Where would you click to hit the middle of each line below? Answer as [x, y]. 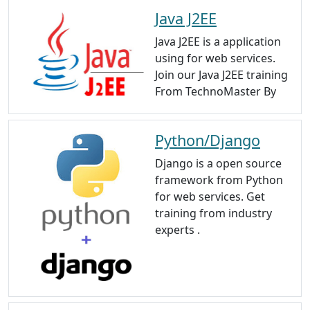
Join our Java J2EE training [221, 74]
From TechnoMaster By [216, 91]
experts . [177, 229]
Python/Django [208, 140]
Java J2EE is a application [218, 41]
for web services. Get [210, 196]
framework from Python [219, 180]
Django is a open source [218, 163]
